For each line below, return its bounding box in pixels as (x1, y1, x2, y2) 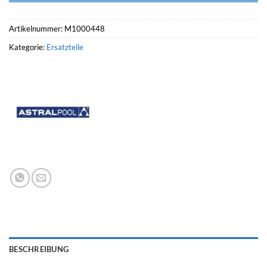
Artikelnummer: (9, 24, 64, 34)
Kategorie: (9, 42, 46, 52)
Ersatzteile (46, 42, 83, 52)
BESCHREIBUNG (9, 244, 69, 254)
